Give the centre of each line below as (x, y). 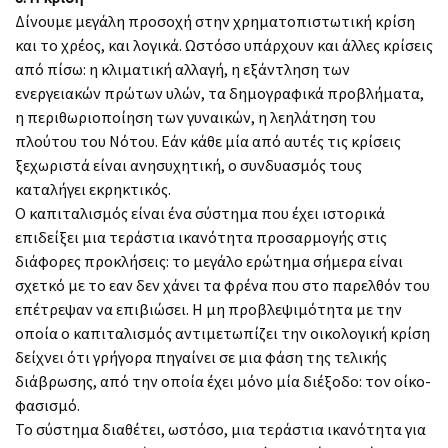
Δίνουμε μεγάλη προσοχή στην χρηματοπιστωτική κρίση (215, 20)
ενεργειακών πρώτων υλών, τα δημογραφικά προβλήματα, (219, 92)
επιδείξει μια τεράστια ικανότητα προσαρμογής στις (201, 236)
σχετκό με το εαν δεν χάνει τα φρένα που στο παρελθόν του (222, 284)
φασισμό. (47, 404)
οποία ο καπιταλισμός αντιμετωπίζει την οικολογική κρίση (222, 332)
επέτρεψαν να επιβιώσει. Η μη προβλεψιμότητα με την (208, 308)
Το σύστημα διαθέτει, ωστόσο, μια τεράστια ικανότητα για (220, 428)
